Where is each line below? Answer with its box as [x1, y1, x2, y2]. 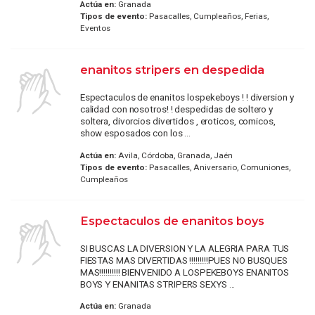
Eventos [79, 23, 110, 34]
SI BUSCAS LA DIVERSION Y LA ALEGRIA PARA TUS [79, 242, 290, 254]
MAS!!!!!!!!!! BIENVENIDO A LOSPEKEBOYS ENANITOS [79, 266, 290, 278]
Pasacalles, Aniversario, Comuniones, [146, 162, 290, 172]
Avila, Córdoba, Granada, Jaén [115, 150, 233, 160]
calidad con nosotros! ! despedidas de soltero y [79, 103, 274, 115]
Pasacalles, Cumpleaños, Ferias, [146, 11, 269, 22]
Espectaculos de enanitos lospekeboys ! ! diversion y [79, 91, 294, 103]
